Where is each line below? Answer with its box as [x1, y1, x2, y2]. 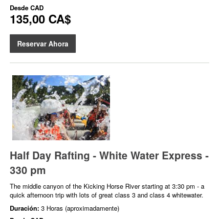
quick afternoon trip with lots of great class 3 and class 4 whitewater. [10, 190, 203, 200]
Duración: [10, 203, 41, 213]
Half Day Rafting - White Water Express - [10, 148, 209, 163]
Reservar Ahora [17, 38, 68, 48]
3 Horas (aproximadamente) [41, 203, 119, 213]
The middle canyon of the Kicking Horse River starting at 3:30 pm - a [10, 181, 204, 191]
